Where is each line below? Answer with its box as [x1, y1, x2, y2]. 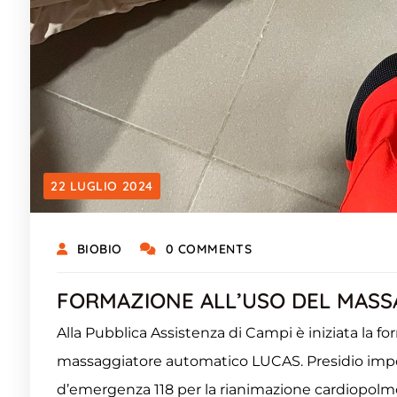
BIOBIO [76, 240, 122, 257]
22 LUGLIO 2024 [51, 177, 153, 194]
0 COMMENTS [165, 240, 253, 257]
